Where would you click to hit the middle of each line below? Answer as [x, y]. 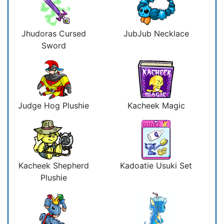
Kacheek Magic [156, 105]
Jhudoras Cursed [53, 33]
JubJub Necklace [156, 33]
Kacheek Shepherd [53, 165]
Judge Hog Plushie [53, 105]
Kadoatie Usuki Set [156, 165]
